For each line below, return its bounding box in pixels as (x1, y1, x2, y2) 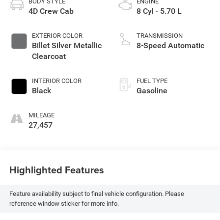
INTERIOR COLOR (31, 77, 82, 84)
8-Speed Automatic (137, 40, 204, 50)
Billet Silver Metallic (31, 40, 102, 50)
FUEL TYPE (137, 77, 167, 84)
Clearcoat (31, 51, 66, 61)
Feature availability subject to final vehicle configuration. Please (9, 190, 184, 198)
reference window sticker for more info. (9, 200, 119, 208)
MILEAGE (28, 111, 55, 119)
